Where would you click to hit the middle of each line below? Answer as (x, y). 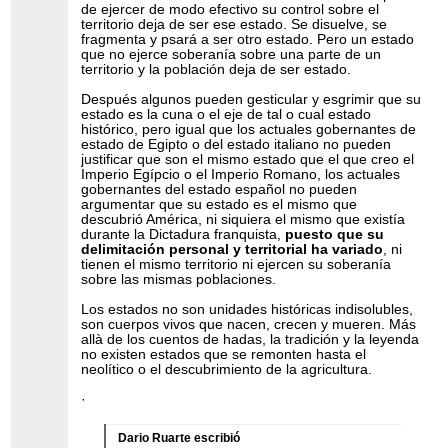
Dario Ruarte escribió (178, 438)
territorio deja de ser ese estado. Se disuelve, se (234, 24)
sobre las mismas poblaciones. (179, 279)
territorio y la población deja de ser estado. (216, 69)
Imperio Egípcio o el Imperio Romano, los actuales (241, 174)
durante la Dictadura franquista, (183, 234)
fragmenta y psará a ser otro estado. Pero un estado (248, 39)
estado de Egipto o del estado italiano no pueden (236, 144)
